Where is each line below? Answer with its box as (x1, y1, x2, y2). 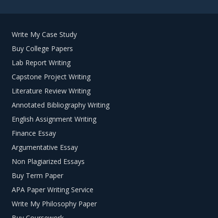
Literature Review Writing (12, 86, 91, 96)
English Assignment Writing (12, 114, 96, 124)
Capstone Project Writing (12, 72, 91, 82)
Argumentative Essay (12, 143, 78, 152)
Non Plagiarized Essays (12, 157, 85, 166)
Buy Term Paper (12, 171, 63, 181)
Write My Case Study (12, 30, 77, 39)
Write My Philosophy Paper (12, 199, 97, 209)
